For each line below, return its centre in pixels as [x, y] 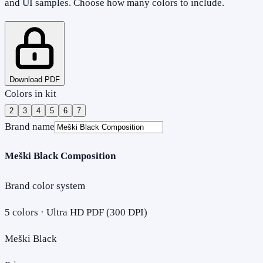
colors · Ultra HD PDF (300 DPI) [79, 212]
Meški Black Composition [60, 156]
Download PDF [35, 79]
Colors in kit [31, 93]
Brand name [30, 126]
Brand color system [45, 186]
